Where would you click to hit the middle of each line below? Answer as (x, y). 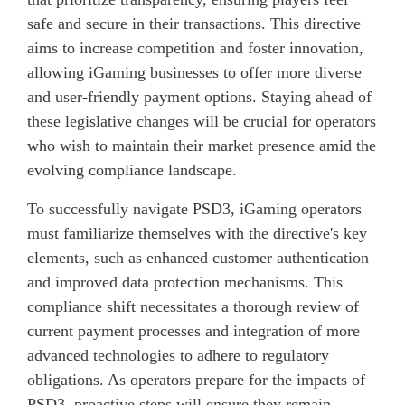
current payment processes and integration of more (193, 330)
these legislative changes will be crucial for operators (202, 121)
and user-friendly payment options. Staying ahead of (199, 96)
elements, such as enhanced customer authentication (198, 257)
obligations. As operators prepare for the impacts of (196, 379)
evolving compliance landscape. (132, 170)
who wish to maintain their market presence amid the (202, 145)
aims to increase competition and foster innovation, (195, 47)
